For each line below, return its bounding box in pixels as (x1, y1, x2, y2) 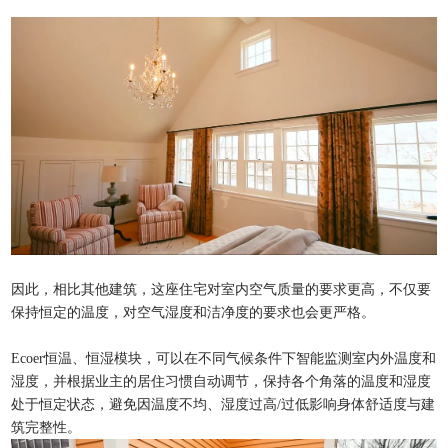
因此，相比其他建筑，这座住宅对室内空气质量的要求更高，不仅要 (11, 282, 432, 298)
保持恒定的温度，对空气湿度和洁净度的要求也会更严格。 (11, 305, 376, 321)
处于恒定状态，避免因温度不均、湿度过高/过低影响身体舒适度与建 (11, 397, 436, 413)
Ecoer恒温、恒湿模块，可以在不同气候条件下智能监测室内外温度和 (11, 351, 437, 367)
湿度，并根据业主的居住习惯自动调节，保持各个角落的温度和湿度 (11, 374, 432, 390)
